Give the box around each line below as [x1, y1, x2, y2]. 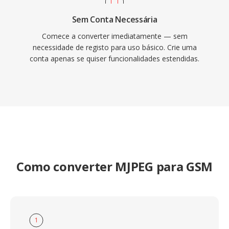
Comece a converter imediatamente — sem [41, 31, 188, 41]
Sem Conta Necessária [72, 14, 157, 25]
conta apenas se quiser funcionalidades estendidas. [30, 54, 199, 63]
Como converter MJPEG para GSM [16, 158, 213, 175]
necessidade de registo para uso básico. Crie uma [32, 42, 197, 52]
